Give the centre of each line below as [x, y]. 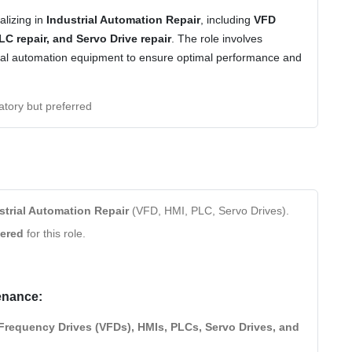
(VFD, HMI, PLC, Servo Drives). [209, 210]
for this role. [55, 233]
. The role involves [217, 38]
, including [227, 19]
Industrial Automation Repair [123, 19]
